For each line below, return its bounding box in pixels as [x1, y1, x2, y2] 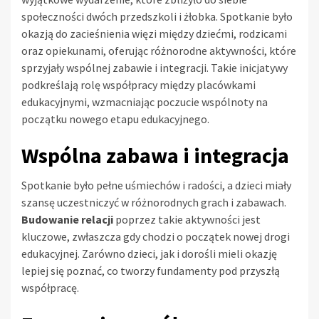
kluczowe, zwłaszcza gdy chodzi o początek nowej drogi [21, 229, 290, 244]
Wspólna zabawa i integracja [21, 142, 289, 169]
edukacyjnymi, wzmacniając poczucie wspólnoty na [21, 95, 268, 110]
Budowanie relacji [21, 212, 113, 227]
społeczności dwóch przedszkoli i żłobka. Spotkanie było [21, 9, 293, 24]
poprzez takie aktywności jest [113, 212, 261, 227]
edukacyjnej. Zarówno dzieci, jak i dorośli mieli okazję [21, 246, 277, 261]
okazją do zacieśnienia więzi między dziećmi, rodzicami [21, 26, 287, 41]
